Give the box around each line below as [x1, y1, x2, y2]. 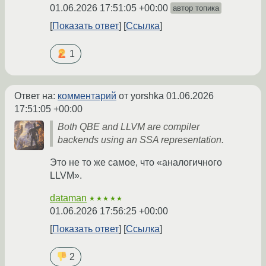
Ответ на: [14, 90, 58, 101]
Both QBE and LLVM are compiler [58, 121, 199, 132]
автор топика [173, 3, 219, 12]
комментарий [58, 90, 116, 101]
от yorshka [116, 90, 166, 101]
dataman [50, 192, 87, 203]
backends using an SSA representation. [58, 134, 224, 145]
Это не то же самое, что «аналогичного [50, 157, 222, 167]
